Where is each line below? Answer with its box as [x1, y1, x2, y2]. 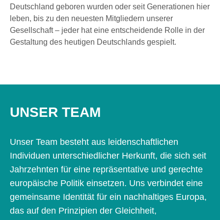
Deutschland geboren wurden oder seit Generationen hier [10, 2, 210, 11]
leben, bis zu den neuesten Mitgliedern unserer [10, 14, 173, 23]
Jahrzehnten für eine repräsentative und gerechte [10, 165, 203, 175]
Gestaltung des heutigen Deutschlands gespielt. [10, 37, 176, 46]
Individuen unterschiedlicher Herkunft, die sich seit [10, 151, 206, 161]
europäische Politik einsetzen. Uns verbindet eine [10, 178, 203, 189]
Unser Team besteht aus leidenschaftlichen [10, 137, 178, 147]
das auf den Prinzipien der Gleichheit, [10, 206, 157, 216]
